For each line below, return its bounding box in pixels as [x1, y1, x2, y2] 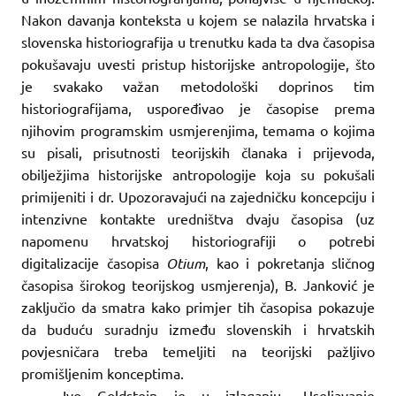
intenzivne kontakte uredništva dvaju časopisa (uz [21, 209, 375, 227]
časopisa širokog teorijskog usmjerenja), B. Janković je [21, 275, 375, 293]
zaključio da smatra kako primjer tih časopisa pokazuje [21, 297, 375, 316]
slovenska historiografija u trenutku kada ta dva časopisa [21, 32, 375, 50]
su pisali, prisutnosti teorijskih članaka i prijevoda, [21, 142, 375, 161]
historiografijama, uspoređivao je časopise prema [21, 98, 375, 117]
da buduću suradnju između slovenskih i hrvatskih [21, 319, 375, 338]
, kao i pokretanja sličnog [205, 253, 375, 271]
